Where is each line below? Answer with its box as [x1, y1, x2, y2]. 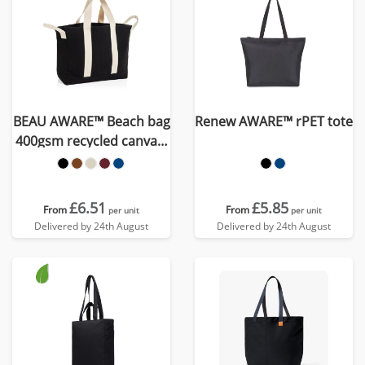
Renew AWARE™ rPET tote [195, 112, 353, 130]
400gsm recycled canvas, [15, 132, 167, 150]
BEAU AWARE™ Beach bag [12, 112, 170, 130]
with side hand [46, 152, 136, 169]
